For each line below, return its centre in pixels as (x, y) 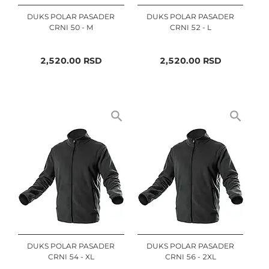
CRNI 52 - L (190, 27)
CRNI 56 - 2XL (190, 256)
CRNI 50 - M (71, 27)
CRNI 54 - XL (71, 256)
